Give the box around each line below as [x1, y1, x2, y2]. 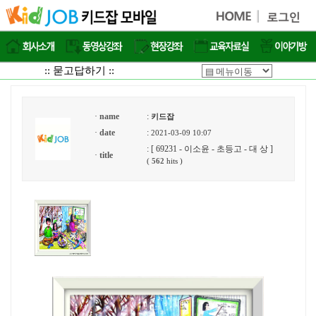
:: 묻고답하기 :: [44, 65, 114, 76]
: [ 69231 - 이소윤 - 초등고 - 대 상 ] [146, 144, 277, 154]
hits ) [164, 157, 183, 165]
